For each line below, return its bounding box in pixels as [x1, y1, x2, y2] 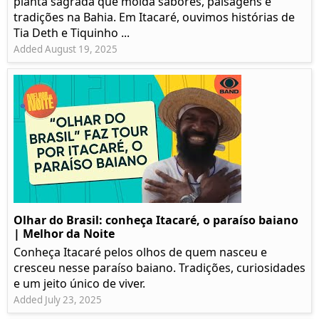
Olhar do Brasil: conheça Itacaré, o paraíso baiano [14, 212, 298, 229]
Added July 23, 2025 [14, 293, 102, 307]
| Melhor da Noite [14, 226, 115, 242]
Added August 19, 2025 [14, 43, 117, 56]
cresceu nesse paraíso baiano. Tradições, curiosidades [14, 260, 305, 276]
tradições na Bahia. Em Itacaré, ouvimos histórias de [14, 9, 295, 26]
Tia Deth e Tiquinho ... [14, 25, 130, 41]
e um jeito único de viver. [14, 276, 145, 292]
